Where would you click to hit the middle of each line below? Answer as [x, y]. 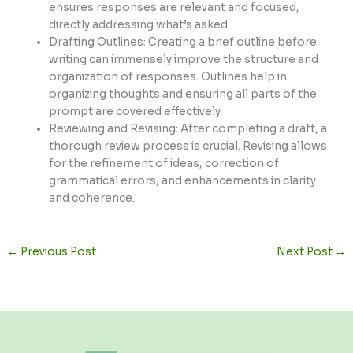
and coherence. [92, 199]
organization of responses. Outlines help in [168, 77]
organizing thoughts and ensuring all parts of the [183, 95]
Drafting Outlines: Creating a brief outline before [183, 43]
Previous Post [58, 252]
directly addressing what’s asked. [140, 25]
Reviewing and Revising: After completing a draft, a [188, 129]
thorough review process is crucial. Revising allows [188, 147]
